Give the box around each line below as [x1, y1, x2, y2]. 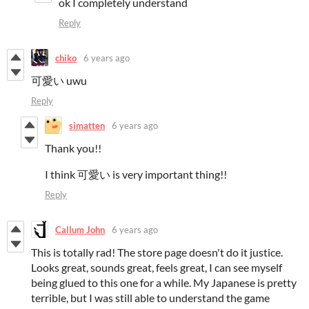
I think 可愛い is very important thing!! [45, 168, 227, 181]
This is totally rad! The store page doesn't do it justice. [31, 246, 283, 259]
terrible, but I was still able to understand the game [31, 291, 270, 305]
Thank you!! [45, 141, 101, 155]
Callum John [55, 223, 105, 235]
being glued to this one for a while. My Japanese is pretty [31, 276, 297, 290]
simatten [69, 119, 105, 131]
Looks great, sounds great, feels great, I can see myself [31, 261, 282, 275]
